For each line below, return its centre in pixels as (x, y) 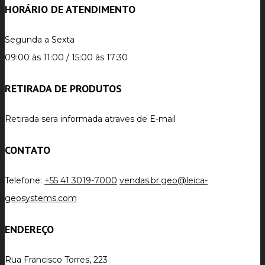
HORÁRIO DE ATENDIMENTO (70, 9)
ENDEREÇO (29, 230)
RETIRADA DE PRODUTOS (63, 89)
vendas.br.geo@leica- (164, 181)
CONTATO (28, 150)
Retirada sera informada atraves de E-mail (90, 119)
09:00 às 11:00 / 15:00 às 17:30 (66, 58)
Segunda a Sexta (40, 40)
